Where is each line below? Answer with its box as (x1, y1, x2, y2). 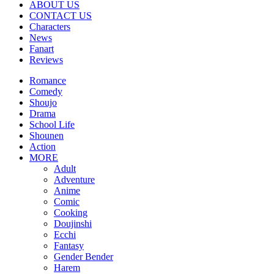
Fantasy (54, 240, 84, 251)
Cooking (54, 207, 87, 218)
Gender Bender (54, 251, 113, 262)
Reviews (29, 54, 63, 65)
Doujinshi (54, 218, 92, 229)
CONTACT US (29, 10, 92, 21)
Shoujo (29, 97, 57, 108)
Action (29, 141, 56, 152)
